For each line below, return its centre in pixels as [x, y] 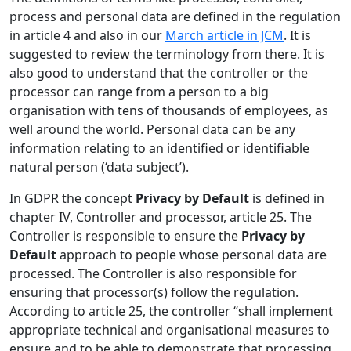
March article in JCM [224, 36]
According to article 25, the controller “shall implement [171, 311]
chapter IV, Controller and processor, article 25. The [161, 217]
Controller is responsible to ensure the [125, 236]
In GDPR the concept [72, 199]
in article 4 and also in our [87, 36]
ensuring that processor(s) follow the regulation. [154, 293]
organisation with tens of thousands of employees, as [169, 111]
